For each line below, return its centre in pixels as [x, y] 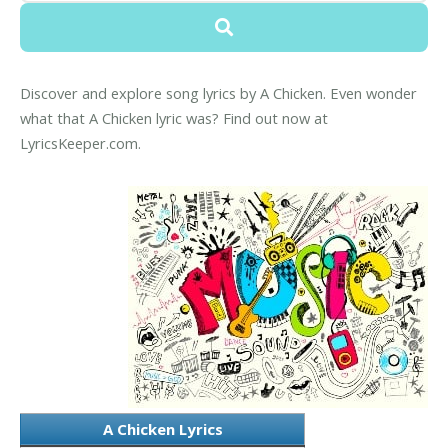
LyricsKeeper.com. [80, 143]
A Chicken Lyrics [162, 428]
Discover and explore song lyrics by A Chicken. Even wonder [218, 93]
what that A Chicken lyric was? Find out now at [174, 118]
